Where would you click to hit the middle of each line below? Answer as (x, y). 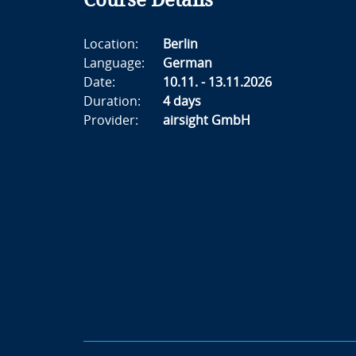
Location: (110, 44)
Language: (114, 63)
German (187, 63)
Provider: (110, 120)
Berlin (180, 44)
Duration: (112, 101)
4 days (182, 101)
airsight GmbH (206, 120)
